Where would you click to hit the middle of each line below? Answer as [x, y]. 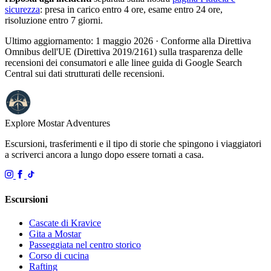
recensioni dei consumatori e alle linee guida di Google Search [123, 63]
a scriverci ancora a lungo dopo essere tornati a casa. [104, 155]
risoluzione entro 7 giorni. [54, 21]
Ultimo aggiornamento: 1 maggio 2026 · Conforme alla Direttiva [128, 41]
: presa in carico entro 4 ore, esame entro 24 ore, [131, 10]
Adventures [88, 123]
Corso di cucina [59, 255]
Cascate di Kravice [65, 223]
